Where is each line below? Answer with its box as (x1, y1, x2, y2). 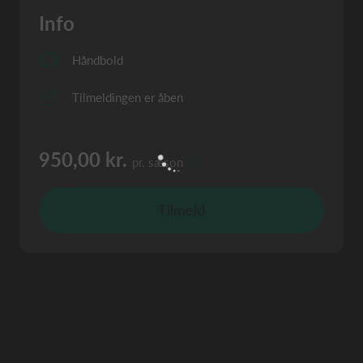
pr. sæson (132, 154, 183, 169)
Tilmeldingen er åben (72, 89, 183, 105)
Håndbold (72, 52, 123, 67)
